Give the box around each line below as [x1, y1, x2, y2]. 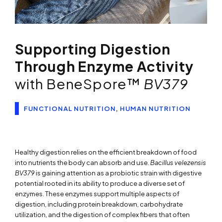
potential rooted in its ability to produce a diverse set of [15, 179, 185, 187]
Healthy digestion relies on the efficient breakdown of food [15, 148, 197, 156]
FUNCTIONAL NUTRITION [24, 104, 116, 112]
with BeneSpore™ [15, 74, 144, 92]
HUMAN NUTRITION [120, 104, 191, 112]
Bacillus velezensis [150, 158, 206, 166]
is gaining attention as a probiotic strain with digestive [35, 168, 202, 177]
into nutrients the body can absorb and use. [15, 158, 150, 166]
